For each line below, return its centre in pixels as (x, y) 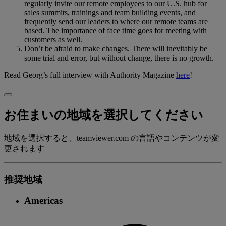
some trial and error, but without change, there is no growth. (119, 58)
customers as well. (53, 40)
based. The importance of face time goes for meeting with (116, 31)
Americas (43, 201)
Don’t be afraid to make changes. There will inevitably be (116, 49)
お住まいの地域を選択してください (104, 115)
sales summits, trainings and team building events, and (110, 13)
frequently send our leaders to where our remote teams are (116, 22)
